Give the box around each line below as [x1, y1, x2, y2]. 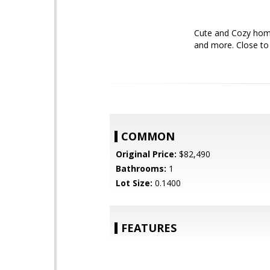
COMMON [121, 129, 175, 143]
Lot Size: [116, 177, 152, 189]
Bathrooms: [116, 163, 166, 174]
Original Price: [116, 148, 177, 160]
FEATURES [121, 221, 177, 235]
